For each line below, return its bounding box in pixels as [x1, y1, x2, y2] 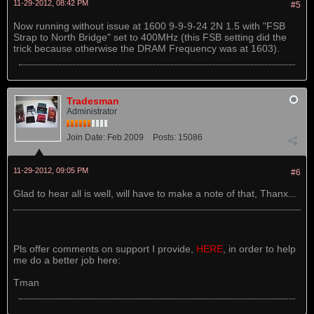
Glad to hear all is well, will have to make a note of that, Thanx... [13, 188, 296, 199]
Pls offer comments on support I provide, [13, 243, 196, 254]
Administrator [67, 107, 117, 116]
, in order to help [223, 243, 296, 254]
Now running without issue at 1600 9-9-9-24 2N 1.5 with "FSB [13, 20, 285, 32]
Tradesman [67, 95, 119, 107]
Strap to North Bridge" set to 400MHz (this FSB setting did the [13, 32, 287, 43]
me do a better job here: [13, 254, 121, 266]
